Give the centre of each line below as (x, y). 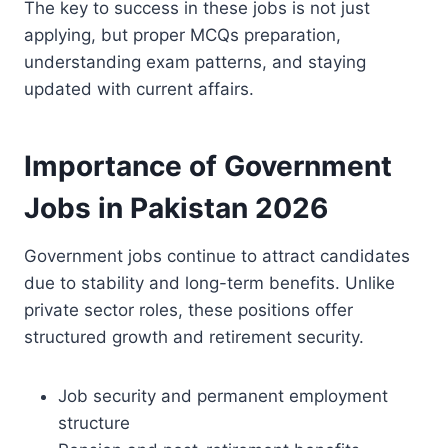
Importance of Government (208, 165)
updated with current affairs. (139, 88)
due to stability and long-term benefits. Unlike (209, 282)
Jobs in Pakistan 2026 (176, 207)
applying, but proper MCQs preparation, (182, 34)
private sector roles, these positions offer (188, 309)
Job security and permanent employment (223, 395)
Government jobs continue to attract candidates (217, 255)
